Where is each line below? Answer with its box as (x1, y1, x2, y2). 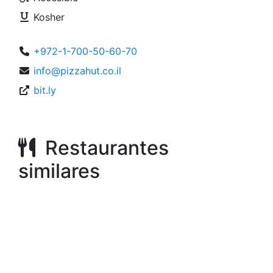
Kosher (30, 11, 65, 23)
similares (18, 159, 100, 183)
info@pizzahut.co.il (34, 65, 121, 77)
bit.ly (34, 84, 56, 96)
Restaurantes (35, 136, 169, 160)
